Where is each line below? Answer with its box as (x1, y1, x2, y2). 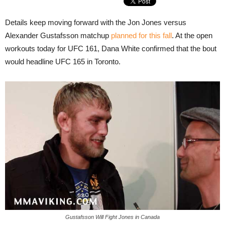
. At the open (172, 31, 212, 40)
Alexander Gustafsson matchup (5, 31, 111, 40)
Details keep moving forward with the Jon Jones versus (5, 18, 186, 27)
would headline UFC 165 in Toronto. (5, 57, 121, 66)
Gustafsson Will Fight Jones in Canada (65, 214, 160, 220)
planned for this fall (111, 31, 172, 40)
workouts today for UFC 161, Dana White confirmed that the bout (5, 44, 216, 53)
